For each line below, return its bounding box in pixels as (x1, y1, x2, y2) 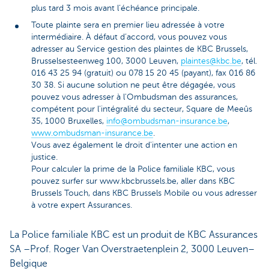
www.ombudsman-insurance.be (31, 128, 153, 138)
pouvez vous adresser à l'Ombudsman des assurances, (31, 92, 238, 102)
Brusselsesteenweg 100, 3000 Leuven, (31, 56, 181, 66)
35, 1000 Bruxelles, (31, 116, 106, 126)
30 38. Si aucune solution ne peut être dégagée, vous (31, 80, 235, 90)
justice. (31, 153, 58, 162)
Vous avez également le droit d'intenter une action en (31, 141, 237, 150)
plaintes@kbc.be (181, 56, 241, 66)
